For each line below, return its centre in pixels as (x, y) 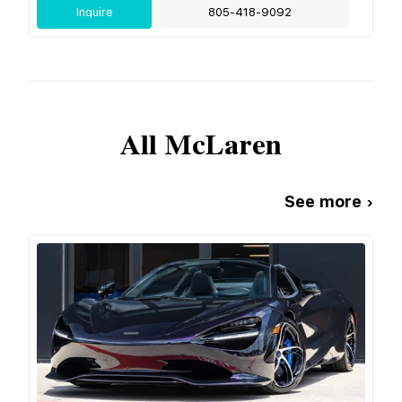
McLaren (223, 145)
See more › (329, 201)
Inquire (94, 12)
